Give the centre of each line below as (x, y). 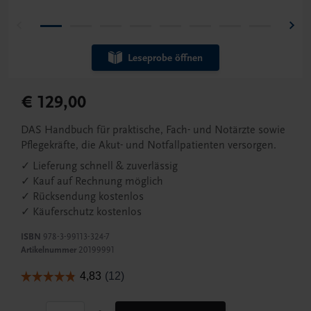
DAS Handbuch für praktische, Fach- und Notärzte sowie (153, 130)
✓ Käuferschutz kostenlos (81, 212)
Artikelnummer (49, 250)
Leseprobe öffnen (165, 58)
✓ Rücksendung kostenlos (82, 197)
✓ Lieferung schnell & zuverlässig (99, 166)
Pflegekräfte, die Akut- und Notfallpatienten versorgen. (149, 145)
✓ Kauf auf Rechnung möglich (92, 182)
